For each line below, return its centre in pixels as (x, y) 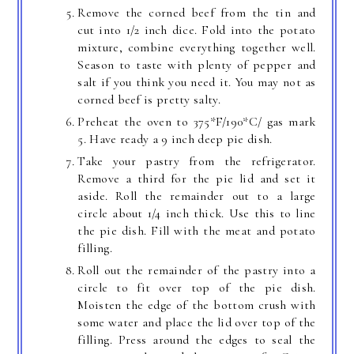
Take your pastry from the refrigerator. (197, 161)
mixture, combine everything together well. (197, 47)
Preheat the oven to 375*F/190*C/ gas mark (197, 121)
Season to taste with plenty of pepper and (197, 64)
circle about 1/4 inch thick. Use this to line (197, 213)
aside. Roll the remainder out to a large (197, 196)
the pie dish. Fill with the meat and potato (197, 230)
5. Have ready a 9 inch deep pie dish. (175, 139)
